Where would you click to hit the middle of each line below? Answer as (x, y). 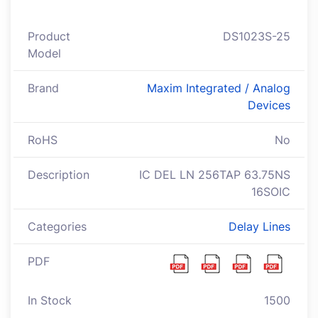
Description (59, 175)
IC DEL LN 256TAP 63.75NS (215, 175)
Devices (269, 105)
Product (49, 37)
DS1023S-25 (257, 37)
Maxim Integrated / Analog (219, 88)
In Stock (50, 301)
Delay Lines (259, 227)
